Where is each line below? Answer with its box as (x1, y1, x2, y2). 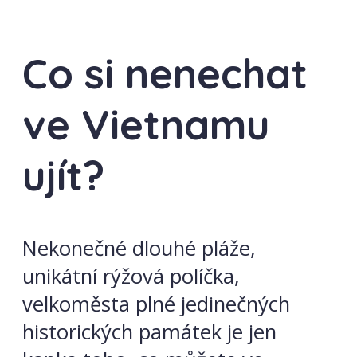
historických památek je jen (22, 318, 277, 347)
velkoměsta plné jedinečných (22, 290, 290, 319)
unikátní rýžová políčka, (22, 262, 240, 291)
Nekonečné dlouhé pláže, (22, 234, 256, 263)
